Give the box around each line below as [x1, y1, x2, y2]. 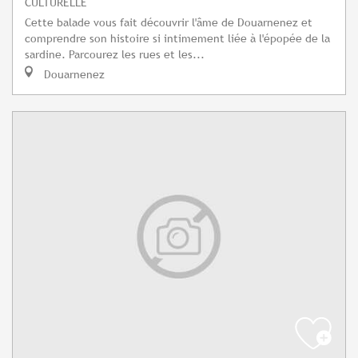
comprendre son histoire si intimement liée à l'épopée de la [25, 31, 330, 46]
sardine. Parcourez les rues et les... [25, 47, 205, 62]
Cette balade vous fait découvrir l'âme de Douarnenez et [25, 15, 312, 30]
